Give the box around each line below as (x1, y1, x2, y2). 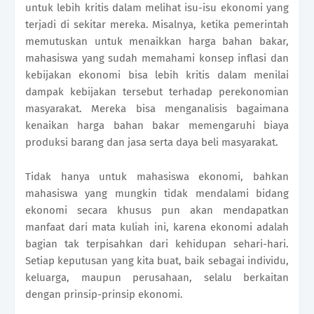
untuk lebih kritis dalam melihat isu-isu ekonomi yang (25, 1, 289, 15)
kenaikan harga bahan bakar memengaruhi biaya (25, 119, 289, 132)
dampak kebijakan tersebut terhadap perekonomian (25, 86, 289, 99)
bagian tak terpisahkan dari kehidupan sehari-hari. (25, 238, 289, 251)
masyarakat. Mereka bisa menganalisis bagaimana (25, 102, 289, 116)
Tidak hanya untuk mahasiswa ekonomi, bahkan (25, 170, 289, 184)
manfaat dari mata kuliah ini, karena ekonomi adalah (25, 221, 289, 234)
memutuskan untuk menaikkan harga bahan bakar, (25, 35, 289, 48)
